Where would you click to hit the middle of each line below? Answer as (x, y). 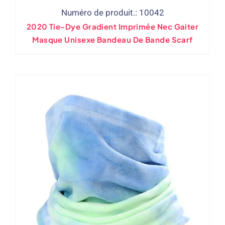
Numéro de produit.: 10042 (113, 12)
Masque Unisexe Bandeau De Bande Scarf (113, 39)
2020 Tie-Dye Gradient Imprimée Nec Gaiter (113, 26)
